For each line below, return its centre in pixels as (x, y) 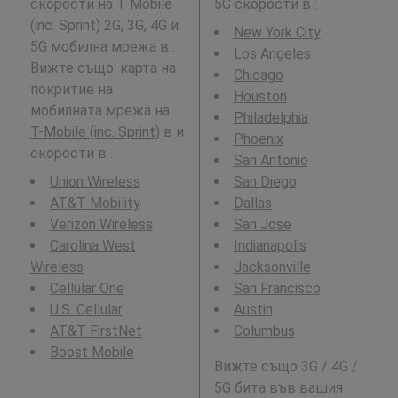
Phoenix (258, 139)
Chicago (258, 76)
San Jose (262, 225)
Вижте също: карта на (103, 68)
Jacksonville (272, 267)
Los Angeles (272, 54)
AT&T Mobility (95, 203)
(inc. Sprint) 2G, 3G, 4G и (104, 26)
